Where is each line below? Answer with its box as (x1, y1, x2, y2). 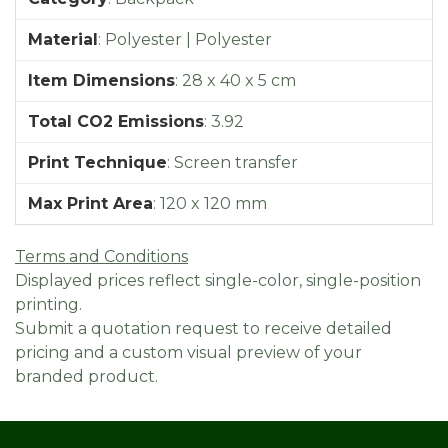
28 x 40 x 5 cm (182, 70, 296, 90)
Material (28, 29, 98, 49)
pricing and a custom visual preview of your (15, 342, 362, 362)
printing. (15, 294, 82, 314)
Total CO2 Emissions (28, 111, 204, 131)
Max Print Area (28, 193, 153, 213)
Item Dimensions (28, 70, 175, 90)
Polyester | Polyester (105, 29, 272, 49)
